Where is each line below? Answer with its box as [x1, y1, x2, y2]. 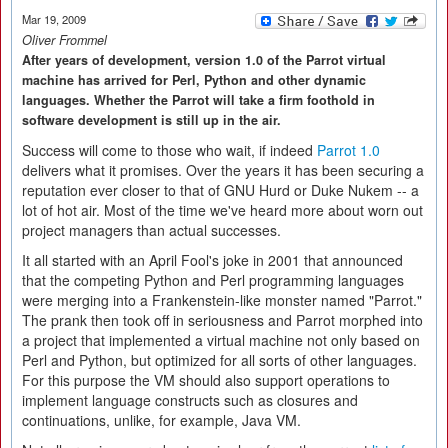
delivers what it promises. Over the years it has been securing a [22, 160, 424, 180]
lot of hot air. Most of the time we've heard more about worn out [22, 200, 423, 220]
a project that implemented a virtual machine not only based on [22, 330, 420, 350]
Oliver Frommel [22, 31, 107, 49]
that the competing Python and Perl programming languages [22, 270, 404, 290]
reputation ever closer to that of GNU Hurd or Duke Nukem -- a [22, 180, 419, 200]
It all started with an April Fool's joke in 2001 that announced [22, 250, 403, 270]
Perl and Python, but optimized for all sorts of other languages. [22, 350, 417, 370]
